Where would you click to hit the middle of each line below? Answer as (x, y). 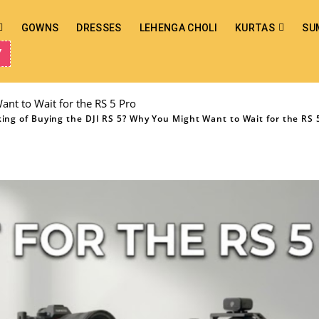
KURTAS (255, 28)
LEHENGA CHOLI (178, 28)
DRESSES (99, 28)
